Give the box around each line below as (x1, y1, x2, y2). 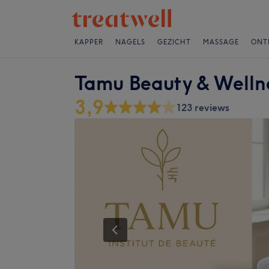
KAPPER (74, 38, 103, 46)
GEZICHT (157, 38, 191, 46)
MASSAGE (203, 38, 239, 46)
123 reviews (176, 101, 229, 113)
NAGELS (115, 38, 145, 46)
